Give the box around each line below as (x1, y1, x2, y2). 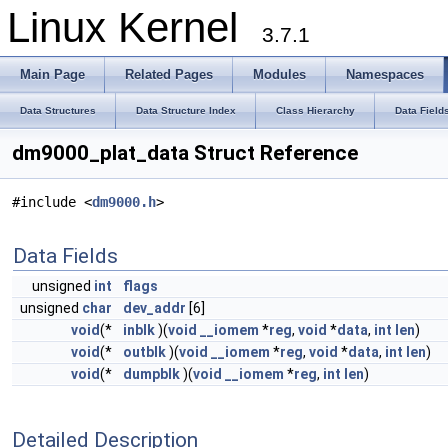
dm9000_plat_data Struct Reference (12, 141, 358, 165)
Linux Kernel (7, 4, 262, 51)
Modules (253, 67, 306, 82)
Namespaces (346, 67, 424, 82)
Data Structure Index (136, 105, 236, 116)
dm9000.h (92, 194, 156, 210)
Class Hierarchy (276, 105, 355, 116)
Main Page (20, 67, 85, 82)
